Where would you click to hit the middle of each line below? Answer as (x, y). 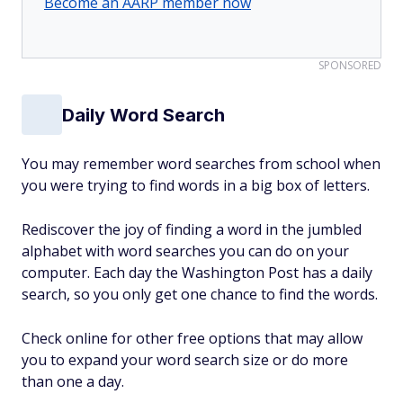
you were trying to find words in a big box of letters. (196, 186)
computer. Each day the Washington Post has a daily (197, 273)
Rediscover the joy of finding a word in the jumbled (192, 230)
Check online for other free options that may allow (192, 339)
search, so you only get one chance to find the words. (200, 295)
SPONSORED (350, 66)
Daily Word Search (143, 115)
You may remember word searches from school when (201, 164)
